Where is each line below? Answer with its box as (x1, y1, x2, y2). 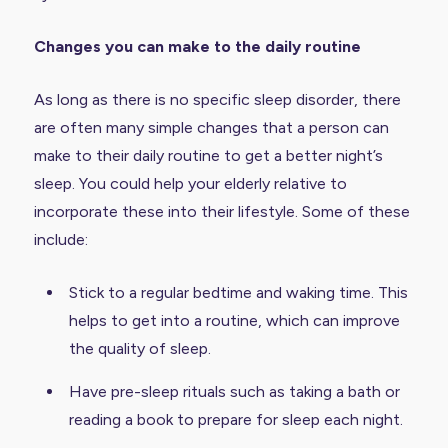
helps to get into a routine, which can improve (68, 310, 400, 330)
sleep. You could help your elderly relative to (33, 173, 347, 193)
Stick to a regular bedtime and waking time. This (68, 282, 408, 302)
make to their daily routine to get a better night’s (33, 145, 383, 165)
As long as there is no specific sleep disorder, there (33, 89, 401, 109)
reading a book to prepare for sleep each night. (68, 409, 403, 429)
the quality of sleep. (68, 338, 211, 358)
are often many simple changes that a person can (33, 117, 389, 137)
